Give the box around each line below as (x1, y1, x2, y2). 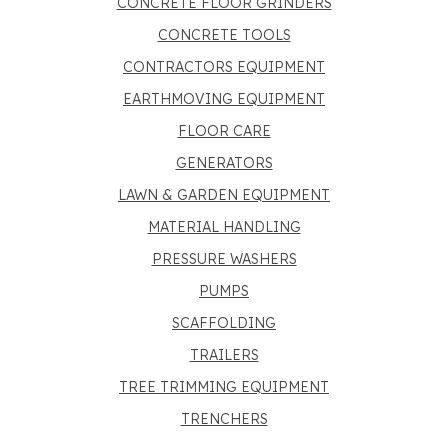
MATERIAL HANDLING (147, 218, 301, 236)
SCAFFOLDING (172, 314, 276, 332)
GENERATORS (175, 154, 273, 172)
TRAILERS (189, 346, 259, 364)
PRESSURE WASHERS (151, 250, 297, 268)
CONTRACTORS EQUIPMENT (123, 58, 325, 76)
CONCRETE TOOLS (157, 26, 291, 44)
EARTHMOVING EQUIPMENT (123, 90, 325, 108)
